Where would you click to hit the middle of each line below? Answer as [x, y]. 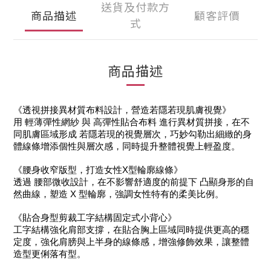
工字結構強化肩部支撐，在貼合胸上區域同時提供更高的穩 [131, 230]
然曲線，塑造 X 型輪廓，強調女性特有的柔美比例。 [119, 194]
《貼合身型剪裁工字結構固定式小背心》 [95, 218]
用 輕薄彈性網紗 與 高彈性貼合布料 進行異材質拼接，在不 [132, 122]
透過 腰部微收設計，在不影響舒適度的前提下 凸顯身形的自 [134, 182]
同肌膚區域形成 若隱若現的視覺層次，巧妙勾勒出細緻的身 [132, 134]
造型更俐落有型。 [50, 254]
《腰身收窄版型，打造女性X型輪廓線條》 [98, 170]
